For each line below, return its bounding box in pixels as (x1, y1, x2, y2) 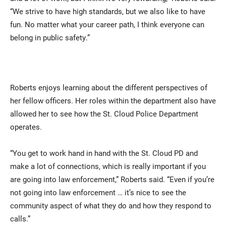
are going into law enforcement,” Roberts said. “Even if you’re (10, 174, 214, 185)
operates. (10, 122, 42, 132)
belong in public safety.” (10, 32, 90, 43)
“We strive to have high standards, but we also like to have (10, 6, 205, 17)
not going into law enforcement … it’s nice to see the (10, 187, 186, 198)
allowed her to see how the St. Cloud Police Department (10, 108, 198, 119)
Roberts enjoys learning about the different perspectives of (10, 82, 207, 93)
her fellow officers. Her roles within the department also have (10, 95, 216, 106)
